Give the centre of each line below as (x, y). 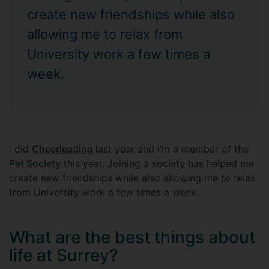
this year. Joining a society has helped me (157, 163)
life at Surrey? (66, 255)
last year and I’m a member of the (172, 149)
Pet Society (35, 163)
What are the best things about (132, 237)
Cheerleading (64, 149)
